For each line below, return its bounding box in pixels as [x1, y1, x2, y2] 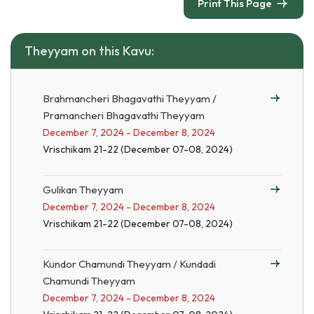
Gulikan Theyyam [43, 183, 123, 196]
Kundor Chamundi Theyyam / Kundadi [43, 257, 216, 271]
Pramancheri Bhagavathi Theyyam [43, 109, 205, 122]
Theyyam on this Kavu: [25, 43, 154, 59]
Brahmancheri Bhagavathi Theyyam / [43, 92, 217, 105]
